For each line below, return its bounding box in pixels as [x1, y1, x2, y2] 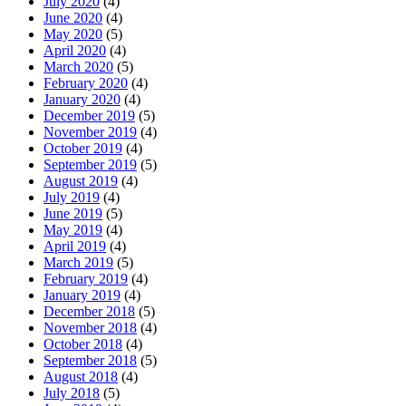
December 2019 [43, 108, 135, 124]
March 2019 [43, 255, 113, 271]
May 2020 [43, 26, 102, 43]
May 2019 [43, 222, 102, 238]
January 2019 [43, 287, 121, 304]
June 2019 [43, 206, 102, 222]
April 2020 [43, 43, 106, 59]
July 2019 [43, 189, 100, 206]
